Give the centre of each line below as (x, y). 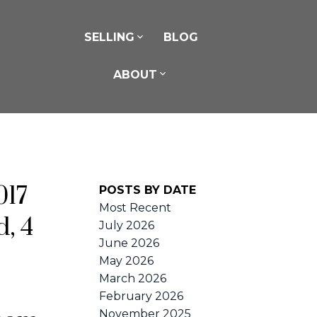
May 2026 (127, 260)
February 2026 (142, 296)
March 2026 (133, 278)
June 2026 (129, 243)
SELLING (109, 38)
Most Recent (136, 207)
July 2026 (127, 225)
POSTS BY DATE (148, 190)
